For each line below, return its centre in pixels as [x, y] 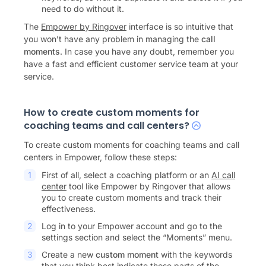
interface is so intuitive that [180, 26]
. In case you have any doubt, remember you [147, 51]
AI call [223, 175]
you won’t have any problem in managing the [113, 39]
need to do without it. [83, 9]
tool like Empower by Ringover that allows [148, 186]
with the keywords [195, 254]
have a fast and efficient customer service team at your [131, 64]
